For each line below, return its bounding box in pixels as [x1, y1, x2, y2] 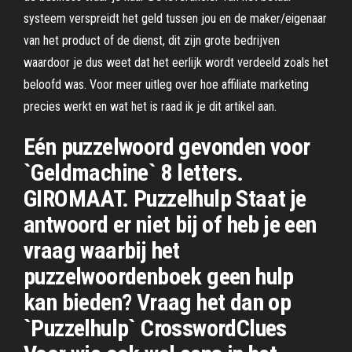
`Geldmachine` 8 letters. [24, 159, 244, 186]
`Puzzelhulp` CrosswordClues [24, 314, 287, 342]
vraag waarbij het [24, 236, 180, 264]
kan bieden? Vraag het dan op [24, 288, 291, 316]
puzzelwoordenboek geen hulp [24, 262, 294, 290]
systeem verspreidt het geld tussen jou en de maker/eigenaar [24, 11, 327, 26]
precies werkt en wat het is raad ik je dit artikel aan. [24, 99, 277, 114]
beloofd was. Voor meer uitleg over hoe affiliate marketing [24, 77, 309, 92]
